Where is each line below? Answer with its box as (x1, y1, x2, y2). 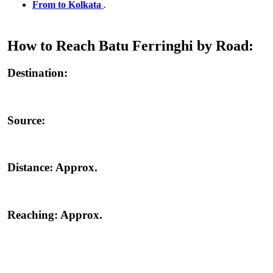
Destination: (7, 66, 68, 80)
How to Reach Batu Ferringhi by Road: (7, 38, 253, 54)
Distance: (7, 161, 55, 174)
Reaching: (7, 208, 60, 221)
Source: (7, 113, 45, 127)
